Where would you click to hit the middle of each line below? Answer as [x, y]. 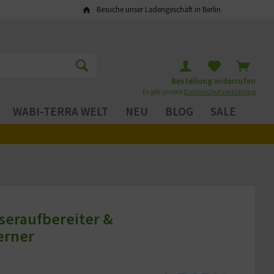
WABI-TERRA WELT [60, 111]
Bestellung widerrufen [213, 81]
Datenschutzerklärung [220, 91]
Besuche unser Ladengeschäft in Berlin [158, 9]
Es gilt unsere [163, 91]
